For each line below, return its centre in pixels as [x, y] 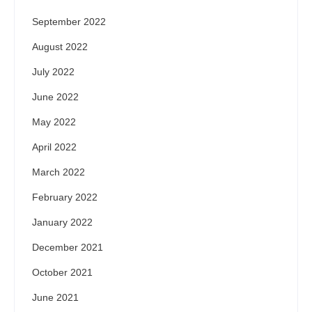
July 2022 [53, 72]
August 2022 [60, 47]
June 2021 [55, 298]
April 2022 [54, 147]
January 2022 [62, 223]
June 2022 [55, 97]
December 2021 [68, 248]
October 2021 [62, 273]
